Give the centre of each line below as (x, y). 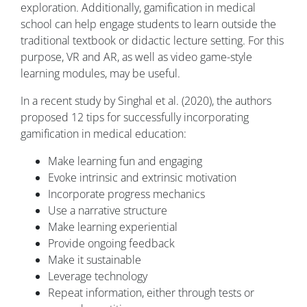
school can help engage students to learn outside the (148, 24)
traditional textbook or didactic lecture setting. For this (152, 41)
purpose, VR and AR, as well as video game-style (136, 57)
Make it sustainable (95, 260)
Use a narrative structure (108, 211)
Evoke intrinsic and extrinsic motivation (142, 178)
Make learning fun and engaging (125, 161)
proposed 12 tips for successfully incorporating (135, 118)
